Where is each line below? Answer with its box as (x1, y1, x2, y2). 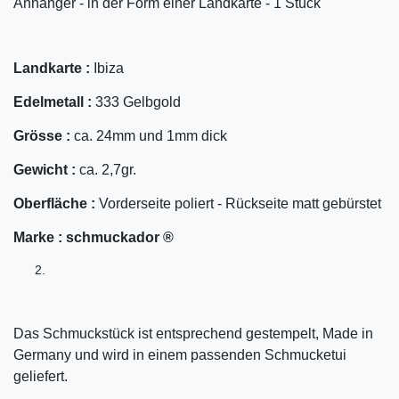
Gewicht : (13, 162, 76, 178)
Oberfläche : (13, 196, 99, 212)
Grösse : (13, 128, 74, 144)
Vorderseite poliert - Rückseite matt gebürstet (99, 196, 381, 212)
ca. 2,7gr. (76, 162, 136, 178)
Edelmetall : (13, 94, 95, 110)
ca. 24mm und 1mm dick (74, 128, 227, 144)
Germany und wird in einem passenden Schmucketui (13, 347, 346, 363)
